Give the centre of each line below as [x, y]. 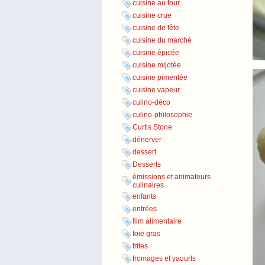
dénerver [147, 140]
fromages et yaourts [164, 259]
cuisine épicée [156, 53]
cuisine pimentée [160, 78]
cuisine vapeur [156, 90]
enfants [144, 197]
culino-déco [151, 103]
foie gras [146, 234]
